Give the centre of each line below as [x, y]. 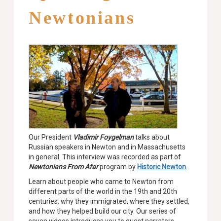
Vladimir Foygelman [104, 137]
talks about [152, 137]
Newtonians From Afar [64, 167]
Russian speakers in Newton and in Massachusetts [107, 147]
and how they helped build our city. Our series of [103, 211]
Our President [51, 137]
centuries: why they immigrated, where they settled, [109, 201]
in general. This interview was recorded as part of [105, 157]
